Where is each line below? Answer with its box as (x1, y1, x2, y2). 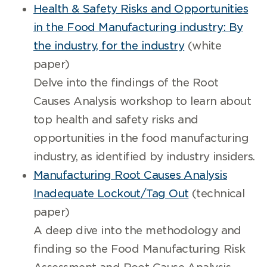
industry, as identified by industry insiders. (33, 150, 255, 163)
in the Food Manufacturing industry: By (33, 21, 243, 33)
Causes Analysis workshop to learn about (33, 95, 252, 107)
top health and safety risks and (33, 113, 198, 126)
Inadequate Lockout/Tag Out (33, 187, 189, 200)
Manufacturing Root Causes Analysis (33, 169, 227, 181)
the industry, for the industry (33, 39, 185, 52)
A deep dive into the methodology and (33, 224, 241, 237)
